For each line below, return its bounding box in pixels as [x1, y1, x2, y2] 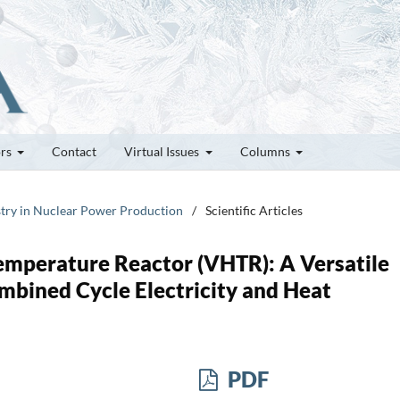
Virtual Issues [124, 143, 202, 159]
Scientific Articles [205, 202, 303, 218]
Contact [52, 143, 96, 159]
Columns [239, 143, 293, 159]
